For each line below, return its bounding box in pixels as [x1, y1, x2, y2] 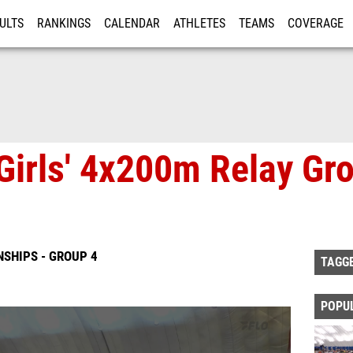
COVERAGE [288, 17, 344, 31]
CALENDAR [104, 17, 160, 31]
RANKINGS [37, 17, 91, 31]
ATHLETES [173, 17, 225, 31]
